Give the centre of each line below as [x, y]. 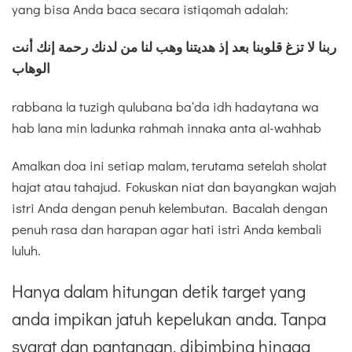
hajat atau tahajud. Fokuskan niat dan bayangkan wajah [174, 186]
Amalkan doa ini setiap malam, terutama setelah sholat [169, 165]
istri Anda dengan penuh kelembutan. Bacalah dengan [170, 207]
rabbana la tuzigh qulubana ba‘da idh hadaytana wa [165, 106]
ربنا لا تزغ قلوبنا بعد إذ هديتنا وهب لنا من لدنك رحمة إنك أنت [174, 47]
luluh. [26, 250]
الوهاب [31, 68]
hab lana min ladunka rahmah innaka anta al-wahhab [167, 127]
